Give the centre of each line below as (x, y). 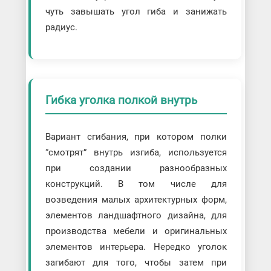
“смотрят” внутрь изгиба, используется (136, 152)
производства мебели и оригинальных (136, 231)
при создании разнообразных (136, 168)
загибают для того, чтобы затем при (136, 262)
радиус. (61, 28)
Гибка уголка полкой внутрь (121, 100)
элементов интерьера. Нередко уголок (136, 247)
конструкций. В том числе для (136, 184)
